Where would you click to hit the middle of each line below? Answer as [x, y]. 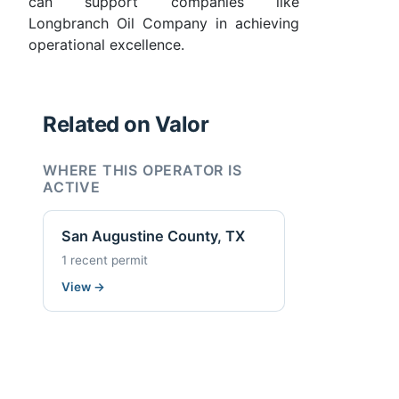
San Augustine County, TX [153, 236]
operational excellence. [106, 44]
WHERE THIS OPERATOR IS [142, 170]
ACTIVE [72, 187]
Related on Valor [126, 124]
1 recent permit [105, 260]
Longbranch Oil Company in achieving [164, 23]
